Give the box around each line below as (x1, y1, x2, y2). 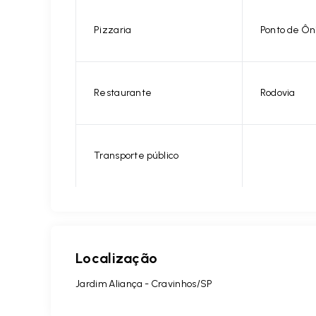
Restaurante (94, 87, 152, 99)
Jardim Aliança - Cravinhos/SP (75, 278, 213, 290)
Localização (75, 250, 158, 267)
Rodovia (260, 87, 296, 99)
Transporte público (94, 150, 179, 162)
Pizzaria (94, 24, 132, 36)
